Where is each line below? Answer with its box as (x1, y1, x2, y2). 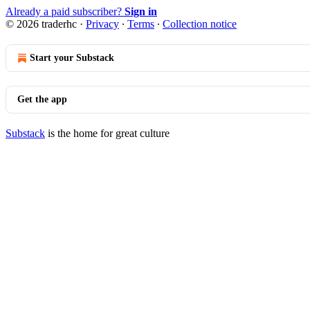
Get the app (17, 93, 67, 104)
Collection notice (163, 17, 237, 30)
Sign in (125, 5, 157, 17)
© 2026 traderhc (6, 17, 77, 30)
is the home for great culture (45, 127, 170, 139)
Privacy (86, 17, 119, 30)
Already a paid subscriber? (6, 5, 125, 17)
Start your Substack (30, 52, 114, 63)
